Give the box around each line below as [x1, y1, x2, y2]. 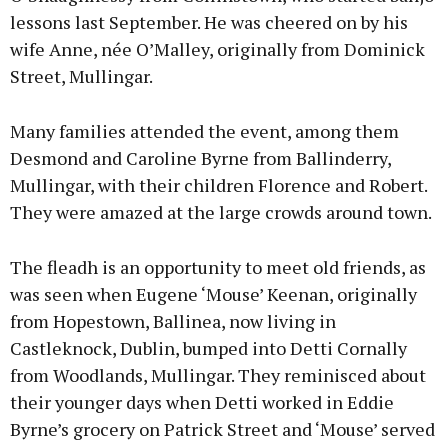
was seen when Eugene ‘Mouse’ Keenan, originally [10, 282, 417, 307]
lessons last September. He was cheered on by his [10, 10, 408, 35]
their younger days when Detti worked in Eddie [10, 390, 394, 415]
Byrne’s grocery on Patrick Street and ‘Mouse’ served [10, 417, 435, 442]
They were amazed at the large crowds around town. [10, 200, 432, 225]
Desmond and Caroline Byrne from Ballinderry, [10, 146, 391, 171]
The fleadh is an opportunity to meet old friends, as [10, 255, 426, 280]
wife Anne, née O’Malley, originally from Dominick [10, 37, 425, 62]
